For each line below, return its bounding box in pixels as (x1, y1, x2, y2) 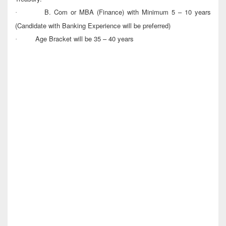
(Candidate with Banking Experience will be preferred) (15, 21, 171, 31)
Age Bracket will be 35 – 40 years (35, 34, 134, 44)
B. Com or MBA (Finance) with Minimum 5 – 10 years (44, 7, 211, 17)
